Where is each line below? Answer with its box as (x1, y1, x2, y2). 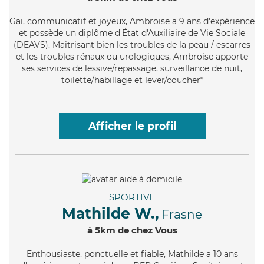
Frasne (161, 207, 202, 222)
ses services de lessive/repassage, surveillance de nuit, (22, 62, 242, 74)
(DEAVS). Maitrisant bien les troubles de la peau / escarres (14, 39, 250, 50)
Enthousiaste (26, 248, 80, 259)
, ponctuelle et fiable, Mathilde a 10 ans (80, 248, 238, 259)
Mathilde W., (62, 204, 159, 222)
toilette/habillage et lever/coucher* (61, 74, 203, 85)
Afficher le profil (88, 119, 176, 132)
